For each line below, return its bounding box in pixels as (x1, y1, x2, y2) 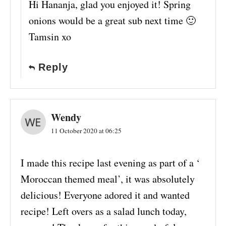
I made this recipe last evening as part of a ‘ (21, 156, 200, 170)
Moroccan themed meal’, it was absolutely (21, 172, 195, 186)
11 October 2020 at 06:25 (51, 126, 122, 136)
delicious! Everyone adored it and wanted (21, 188, 190, 202)
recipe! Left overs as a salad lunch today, (21, 204, 187, 218)
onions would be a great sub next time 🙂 (29, 14, 196, 28)
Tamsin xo (29, 30, 71, 44)
